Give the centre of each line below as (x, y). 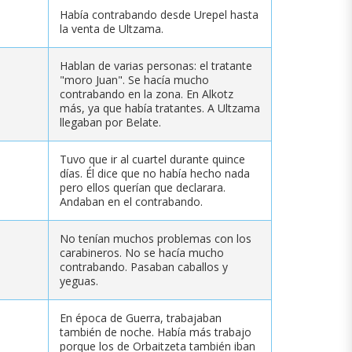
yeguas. (79, 280)
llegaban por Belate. (110, 122)
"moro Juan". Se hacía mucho (134, 79)
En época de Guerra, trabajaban (141, 317)
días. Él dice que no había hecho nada (155, 173)
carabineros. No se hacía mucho (142, 252)
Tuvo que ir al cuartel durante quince (152, 159)
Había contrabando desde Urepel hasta (159, 14)
